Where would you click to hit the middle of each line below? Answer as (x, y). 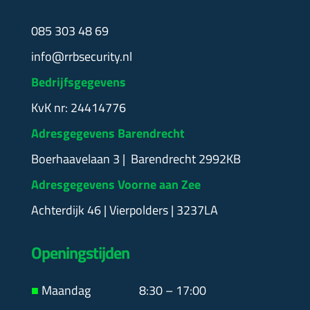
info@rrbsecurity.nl (81, 57)
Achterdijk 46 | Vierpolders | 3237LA (124, 210)
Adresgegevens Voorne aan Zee (116, 185)
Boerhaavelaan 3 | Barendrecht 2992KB (136, 159)
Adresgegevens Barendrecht (108, 134)
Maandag (84, 291)
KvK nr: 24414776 (78, 108)
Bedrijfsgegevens (78, 82)
